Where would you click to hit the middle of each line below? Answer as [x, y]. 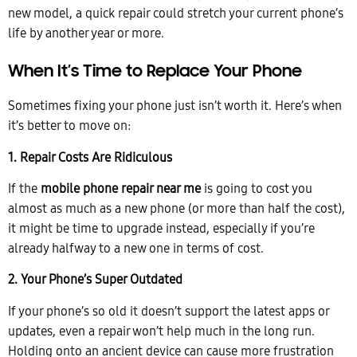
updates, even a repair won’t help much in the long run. [161, 331]
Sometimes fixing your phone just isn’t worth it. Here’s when [175, 106]
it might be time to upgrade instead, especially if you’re [161, 228]
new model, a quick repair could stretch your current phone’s [176, 14]
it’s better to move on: [69, 126]
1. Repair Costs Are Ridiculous [90, 157]
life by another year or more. [86, 33]
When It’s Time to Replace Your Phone [155, 71]
